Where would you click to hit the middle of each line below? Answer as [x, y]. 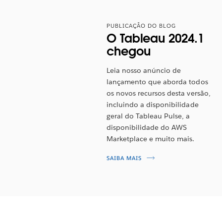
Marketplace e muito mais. [151, 139]
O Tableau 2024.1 [155, 38]
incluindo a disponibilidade [153, 104]
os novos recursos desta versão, [159, 93]
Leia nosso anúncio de [144, 70]
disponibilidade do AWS [147, 127]
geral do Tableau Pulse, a [148, 116]
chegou [129, 51]
